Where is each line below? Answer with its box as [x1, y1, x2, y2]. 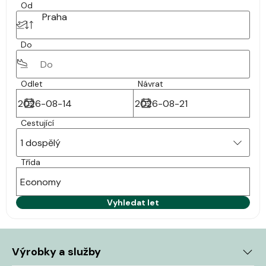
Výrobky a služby [12, 245, 101, 259]
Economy [20, 175, 61, 188]
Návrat [138, 78, 163, 89]
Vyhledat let [107, 197, 159, 208]
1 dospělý [20, 136, 61, 149]
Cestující [21, 118, 54, 128]
